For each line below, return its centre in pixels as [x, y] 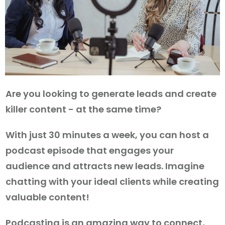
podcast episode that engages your [90, 151]
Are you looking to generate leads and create [111, 94]
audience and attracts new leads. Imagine [105, 166]
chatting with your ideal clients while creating [112, 182]
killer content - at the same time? [83, 109]
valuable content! [47, 197]
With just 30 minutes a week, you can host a [107, 135]
